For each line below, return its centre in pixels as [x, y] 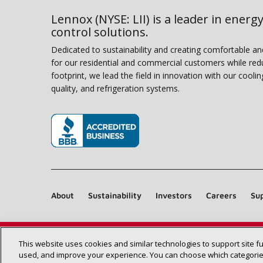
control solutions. [100, 32]
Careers [221, 195]
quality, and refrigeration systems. [115, 89]
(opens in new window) [101, 156]
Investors [174, 195]
